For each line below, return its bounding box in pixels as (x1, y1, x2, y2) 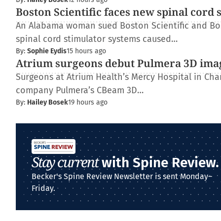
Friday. (32, 184, 55, 193)
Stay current (32, 152, 98, 171)
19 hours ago (68, 98, 108, 107)
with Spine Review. (98, 154, 219, 171)
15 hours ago (67, 47, 106, 55)
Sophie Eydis (27, 47, 67, 55)
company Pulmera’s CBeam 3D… (16, 85, 144, 96)
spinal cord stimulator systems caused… (16, 34, 178, 44)
